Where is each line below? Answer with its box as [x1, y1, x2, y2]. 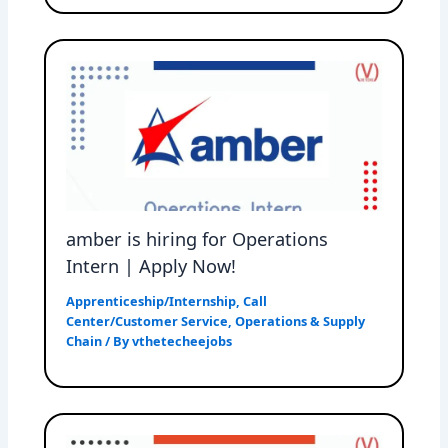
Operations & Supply [235, 311, 366, 330]
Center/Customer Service [66, 311, 229, 330]
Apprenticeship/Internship [66, 291, 237, 310]
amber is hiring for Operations [66, 227, 329, 252]
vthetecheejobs [132, 331, 233, 350]
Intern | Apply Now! [66, 254, 237, 279]
